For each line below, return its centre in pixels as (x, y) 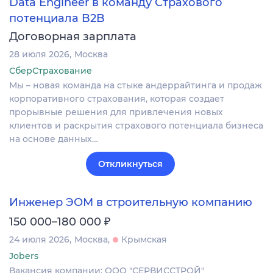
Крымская (144, 240)
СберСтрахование (51, 70)
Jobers (24, 256)
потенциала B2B (57, 18)
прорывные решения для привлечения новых (116, 112)
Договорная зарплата (73, 36)
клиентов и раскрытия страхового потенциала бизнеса (136, 125)
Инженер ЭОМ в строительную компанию (131, 203)
